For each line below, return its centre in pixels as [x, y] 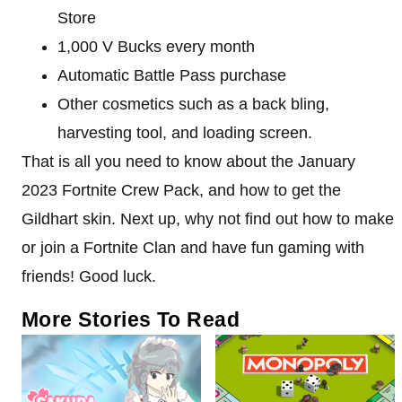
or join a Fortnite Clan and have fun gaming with [193, 247]
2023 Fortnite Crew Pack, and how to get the [181, 190]
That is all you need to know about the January [188, 161]
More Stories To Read [131, 319]
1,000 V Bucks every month [156, 46]
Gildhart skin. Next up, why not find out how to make [208, 218]
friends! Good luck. [89, 276]
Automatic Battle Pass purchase [172, 75]
